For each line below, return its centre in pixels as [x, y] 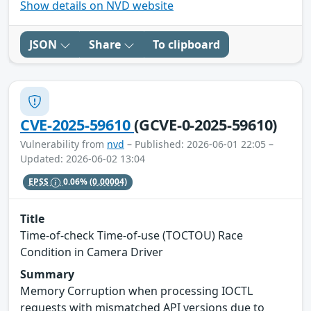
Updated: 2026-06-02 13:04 [83, 159]
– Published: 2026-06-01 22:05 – [199, 144]
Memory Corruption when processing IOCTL [136, 291]
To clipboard [186, 45]
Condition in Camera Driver [92, 252]
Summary [47, 274]
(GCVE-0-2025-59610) [206, 125]
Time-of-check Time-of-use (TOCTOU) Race [132, 235]
